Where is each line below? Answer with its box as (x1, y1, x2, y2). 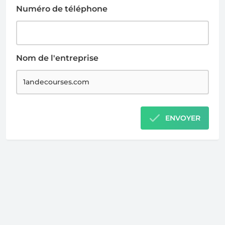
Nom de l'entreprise (16, 53, 98, 63)
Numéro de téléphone (16, 4, 107, 14)
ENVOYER (165, 113, 200, 123)
